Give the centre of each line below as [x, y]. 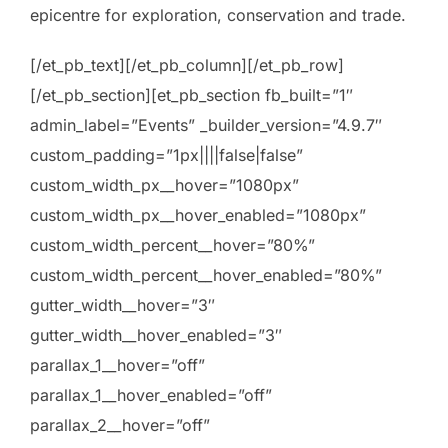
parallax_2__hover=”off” [120, 424]
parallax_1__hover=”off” [117, 364]
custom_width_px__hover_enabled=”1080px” [198, 214]
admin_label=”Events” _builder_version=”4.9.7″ [206, 124]
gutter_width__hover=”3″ [122, 304]
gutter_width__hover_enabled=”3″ [156, 334]
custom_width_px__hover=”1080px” [164, 184]
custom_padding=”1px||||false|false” [166, 154]
